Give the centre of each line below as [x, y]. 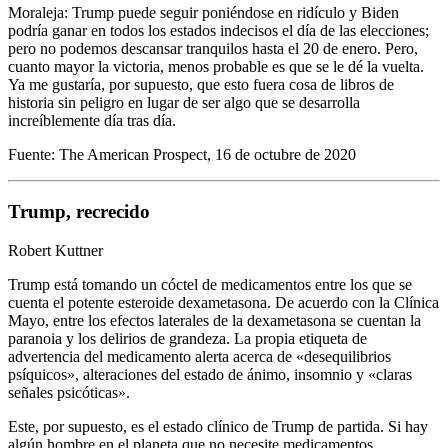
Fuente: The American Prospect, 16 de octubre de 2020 [182, 155]
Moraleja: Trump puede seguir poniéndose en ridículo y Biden [203, 13]
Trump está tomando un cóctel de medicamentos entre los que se [210, 284]
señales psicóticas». [69, 392]
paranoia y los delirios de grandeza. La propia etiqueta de [187, 338]
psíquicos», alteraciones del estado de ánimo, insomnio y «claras [210, 374]
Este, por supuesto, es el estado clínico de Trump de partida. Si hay [218, 426]
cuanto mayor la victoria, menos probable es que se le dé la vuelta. [216, 67]
